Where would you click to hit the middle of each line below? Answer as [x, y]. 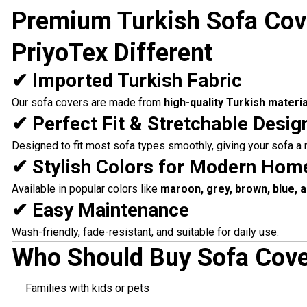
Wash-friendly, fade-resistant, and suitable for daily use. [145, 232]
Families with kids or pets [87, 288]
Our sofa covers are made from [87, 103]
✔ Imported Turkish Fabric [126, 81]
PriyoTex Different [112, 53]
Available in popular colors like [86, 189]
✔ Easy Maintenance [100, 210]
